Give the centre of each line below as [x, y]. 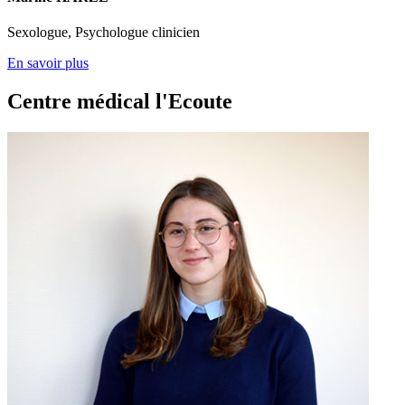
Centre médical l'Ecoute [120, 102]
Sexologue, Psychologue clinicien [104, 33]
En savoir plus [48, 63]
